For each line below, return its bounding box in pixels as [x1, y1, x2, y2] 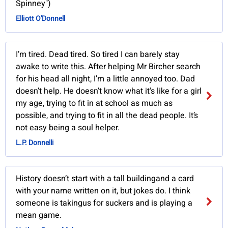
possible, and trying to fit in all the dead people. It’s [16, 109, 198, 122]
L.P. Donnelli [16, 137, 54, 149]
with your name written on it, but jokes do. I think [16, 185, 191, 197]
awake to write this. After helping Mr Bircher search [16, 61, 201, 73]
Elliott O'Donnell [16, 13, 66, 24]
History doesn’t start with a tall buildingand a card [16, 173, 194, 185]
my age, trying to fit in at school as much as [16, 97, 173, 110]
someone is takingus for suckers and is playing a [16, 197, 193, 210]
